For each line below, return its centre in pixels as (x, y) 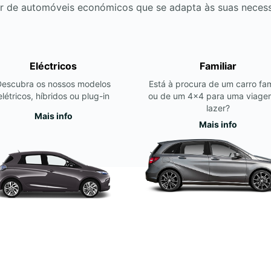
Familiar (218, 66)
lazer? (218, 108)
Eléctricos (53, 66)
